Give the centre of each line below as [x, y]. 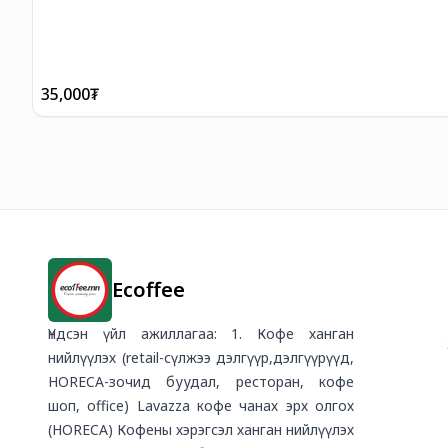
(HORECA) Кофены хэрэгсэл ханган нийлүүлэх [201, 429]
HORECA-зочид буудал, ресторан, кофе [201, 381]
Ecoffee [148, 289]
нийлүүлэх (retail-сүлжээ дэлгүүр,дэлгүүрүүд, [201, 357]
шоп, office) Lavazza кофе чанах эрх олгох [201, 405]
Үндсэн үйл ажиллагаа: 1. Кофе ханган [201, 333]
